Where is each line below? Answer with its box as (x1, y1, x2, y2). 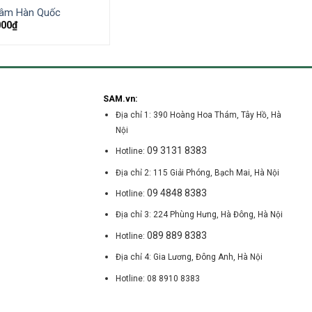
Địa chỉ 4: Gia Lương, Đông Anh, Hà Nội (116, 252, 263, 263)
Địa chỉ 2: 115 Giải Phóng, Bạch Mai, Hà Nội (116, 167, 280, 178)
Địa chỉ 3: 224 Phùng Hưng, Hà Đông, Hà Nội (116, 210, 283, 220)
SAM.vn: (102, 93, 137, 104)
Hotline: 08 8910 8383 (116, 273, 201, 283)
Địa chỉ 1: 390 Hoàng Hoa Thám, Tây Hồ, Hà (116, 109, 282, 120)
